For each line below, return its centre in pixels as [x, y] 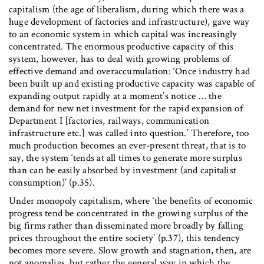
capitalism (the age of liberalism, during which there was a [127, 10]
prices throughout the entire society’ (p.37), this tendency [125, 238]
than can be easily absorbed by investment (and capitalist [123, 171]
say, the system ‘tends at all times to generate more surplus [126, 158]
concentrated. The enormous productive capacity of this [121, 47]
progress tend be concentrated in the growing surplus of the [129, 214]
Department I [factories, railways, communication [109, 121]
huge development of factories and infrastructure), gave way [129, 22]
